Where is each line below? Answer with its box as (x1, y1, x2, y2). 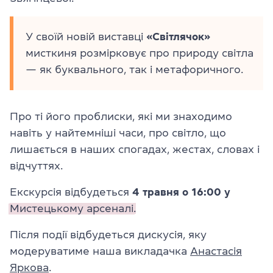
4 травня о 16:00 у (132, 186, 230, 198)
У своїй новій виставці (26, 31, 146, 43)
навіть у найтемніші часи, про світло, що (10, 127, 226, 139)
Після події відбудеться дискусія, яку (10, 229, 207, 241)
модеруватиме (10, 246, 90, 257)
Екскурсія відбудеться (10, 186, 132, 198)
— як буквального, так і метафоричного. (26, 64, 243, 76)
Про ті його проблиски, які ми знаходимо (10, 111, 232, 122)
